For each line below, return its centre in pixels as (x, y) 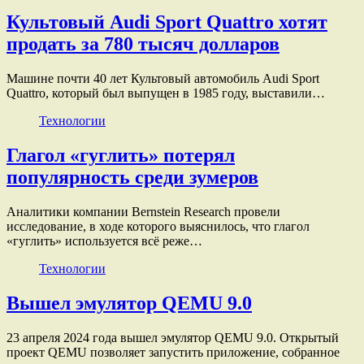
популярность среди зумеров (132, 178)
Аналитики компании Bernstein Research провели (143, 211)
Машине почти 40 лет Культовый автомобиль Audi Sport (163, 79)
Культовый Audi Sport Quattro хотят (167, 22)
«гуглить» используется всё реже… (104, 240)
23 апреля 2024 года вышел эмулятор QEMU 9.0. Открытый (173, 337)
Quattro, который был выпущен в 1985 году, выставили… (166, 93)
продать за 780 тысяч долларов (143, 44)
